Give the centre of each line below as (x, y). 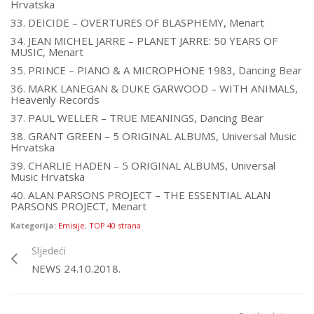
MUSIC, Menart (47, 52)
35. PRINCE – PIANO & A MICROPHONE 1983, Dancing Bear (156, 70)
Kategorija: (34, 225)
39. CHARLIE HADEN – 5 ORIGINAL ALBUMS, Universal (143, 165)
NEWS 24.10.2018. (76, 268)
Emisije (71, 225)
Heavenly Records (55, 100)
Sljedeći (49, 251)
